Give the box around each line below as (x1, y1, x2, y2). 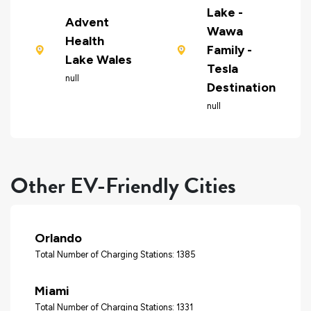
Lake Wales (65, 51, 132, 67)
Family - (206, 42, 252, 58)
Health (65, 33, 104, 49)
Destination (206, 80, 276, 96)
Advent (65, 14, 109, 30)
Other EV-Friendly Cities (10, 169, 236, 203)
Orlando (35, 230, 82, 246)
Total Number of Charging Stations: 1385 (35, 249, 196, 260)
